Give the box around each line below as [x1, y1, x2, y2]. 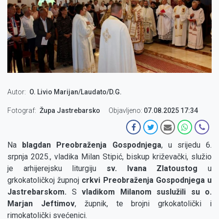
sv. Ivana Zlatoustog [107, 164, 198, 174]
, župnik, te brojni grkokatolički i [74, 199, 212, 209]
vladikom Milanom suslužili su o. [82, 187, 212, 197]
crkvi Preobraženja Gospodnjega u [82, 175, 212, 185]
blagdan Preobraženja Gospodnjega [22, 140, 161, 150]
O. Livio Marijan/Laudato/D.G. [29, 88, 122, 96]
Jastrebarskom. [7, 187, 66, 197]
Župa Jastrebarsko [40, 107, 100, 115]
